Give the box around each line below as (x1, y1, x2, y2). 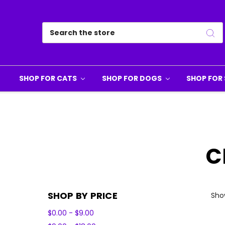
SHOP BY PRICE (47, 189, 118, 202)
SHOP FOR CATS (19, 73, 78, 83)
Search (42, 22, 67, 32)
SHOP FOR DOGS (101, 73, 163, 83)
